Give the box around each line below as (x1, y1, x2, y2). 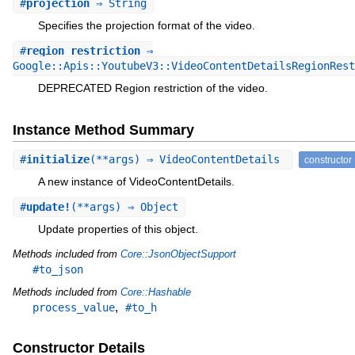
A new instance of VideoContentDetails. (37, 175, 235, 189)
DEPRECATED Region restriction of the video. (37, 81, 268, 94)
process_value (32, 300, 115, 314)
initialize (25, 153, 90, 166)
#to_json (32, 262, 83, 276)
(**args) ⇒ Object (70, 200, 178, 213)
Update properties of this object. (37, 222, 198, 235)
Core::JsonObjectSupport (120, 247, 236, 260)
